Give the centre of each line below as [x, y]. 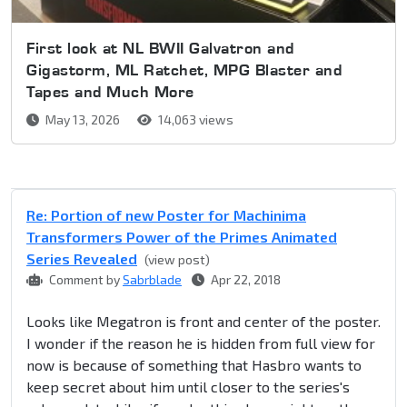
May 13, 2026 [83, 120]
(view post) [177, 260]
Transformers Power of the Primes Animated [182, 237]
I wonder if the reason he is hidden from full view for [201, 343]
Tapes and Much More [110, 92]
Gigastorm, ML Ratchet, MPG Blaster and [184, 70]
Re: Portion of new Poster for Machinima [166, 215]
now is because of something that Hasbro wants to [194, 365]
